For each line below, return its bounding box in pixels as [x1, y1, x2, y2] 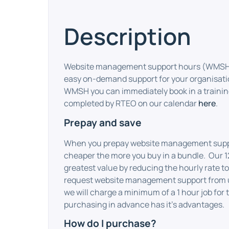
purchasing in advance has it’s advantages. [64, 198, 225, 210]
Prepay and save [64, 116, 142, 129]
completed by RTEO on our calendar [64, 98, 199, 109]
